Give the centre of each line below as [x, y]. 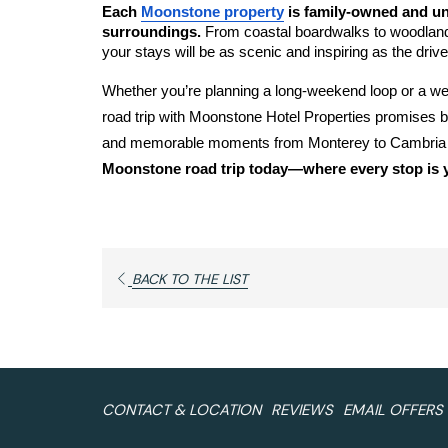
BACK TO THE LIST [190, 278]
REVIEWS [302, 409]
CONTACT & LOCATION [181, 409]
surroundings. [153, 32]
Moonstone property [212, 12]
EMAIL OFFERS [393, 409]
